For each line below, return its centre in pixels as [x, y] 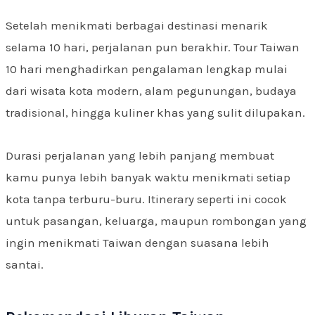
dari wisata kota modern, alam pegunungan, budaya [151, 91]
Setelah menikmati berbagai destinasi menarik [137, 26]
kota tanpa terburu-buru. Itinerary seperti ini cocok [146, 199]
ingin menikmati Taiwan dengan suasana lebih [137, 242]
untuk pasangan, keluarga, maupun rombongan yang [156, 220]
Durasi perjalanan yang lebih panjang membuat [140, 155]
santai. [25, 264]
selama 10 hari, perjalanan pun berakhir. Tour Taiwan [153, 47]
